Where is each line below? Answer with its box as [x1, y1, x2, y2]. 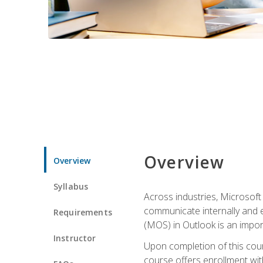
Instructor [53, 232, 96, 244]
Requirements [53, 206, 112, 218]
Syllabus [53, 180, 89, 192]
